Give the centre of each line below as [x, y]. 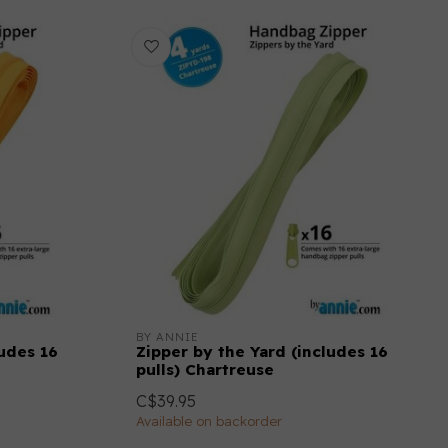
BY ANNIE [167, 337]
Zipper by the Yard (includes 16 [262, 351]
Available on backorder [209, 421]
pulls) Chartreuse [205, 369]
